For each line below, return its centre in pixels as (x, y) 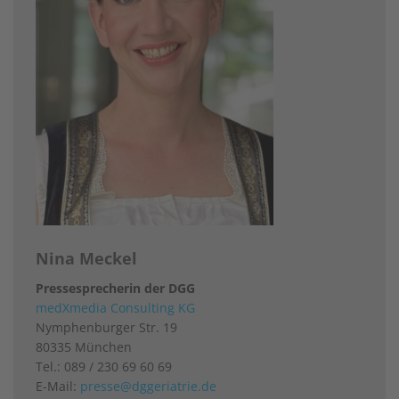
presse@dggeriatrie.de (148, 386)
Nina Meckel (86, 258)
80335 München (84, 346)
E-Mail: (58, 386)
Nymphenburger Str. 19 (106, 327)
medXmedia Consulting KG (115, 307)
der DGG (168, 288)
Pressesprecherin (88, 288)
